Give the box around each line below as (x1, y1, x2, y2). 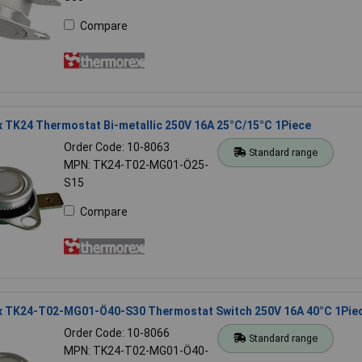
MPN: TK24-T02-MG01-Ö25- (63, 158, 208, 171)
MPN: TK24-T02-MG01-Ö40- (63, 343, 208, 357)
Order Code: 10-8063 (63, 140, 170, 154)
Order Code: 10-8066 (63, 326, 170, 339)
